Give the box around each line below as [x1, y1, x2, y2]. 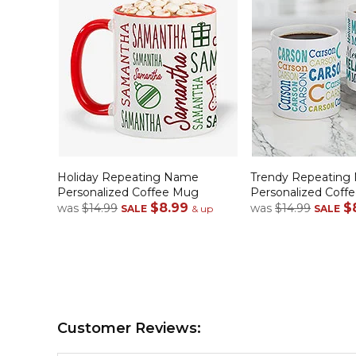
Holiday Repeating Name [57, 170, 199, 185]
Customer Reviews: [57, 319, 201, 338]
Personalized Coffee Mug [57, 185, 199, 200]
